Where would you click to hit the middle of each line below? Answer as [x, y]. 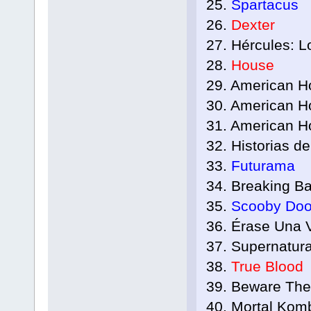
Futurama [263, 166]
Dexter [253, 25]
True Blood [267, 267]
